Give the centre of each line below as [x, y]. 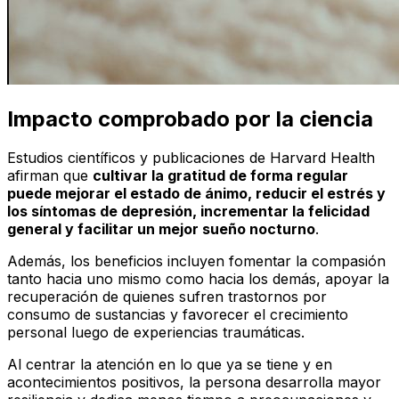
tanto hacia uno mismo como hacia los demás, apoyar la [198, 279]
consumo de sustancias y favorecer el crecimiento [178, 315]
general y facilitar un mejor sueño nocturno [161, 229]
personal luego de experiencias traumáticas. [156, 333]
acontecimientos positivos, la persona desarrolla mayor [194, 383]
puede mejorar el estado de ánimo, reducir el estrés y [196, 194]
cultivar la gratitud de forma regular [220, 176]
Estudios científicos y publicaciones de [138, 158]
